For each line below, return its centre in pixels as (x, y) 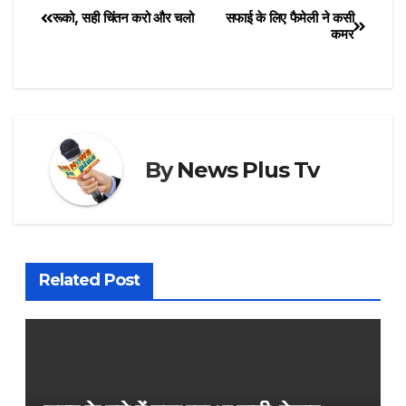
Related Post (89, 280)
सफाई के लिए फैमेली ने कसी (290, 18)
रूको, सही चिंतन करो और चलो (123, 18)
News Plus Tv (248, 169)
